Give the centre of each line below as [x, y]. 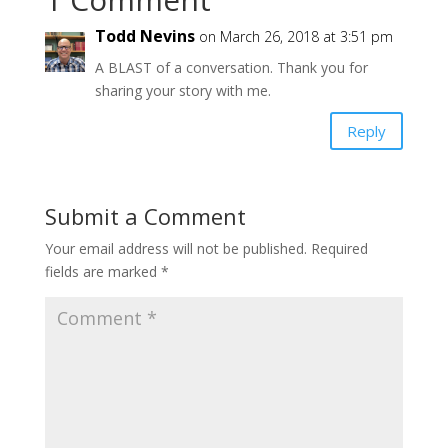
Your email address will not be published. [175, 249]
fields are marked [102, 272]
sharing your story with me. [182, 91]
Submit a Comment [145, 216]
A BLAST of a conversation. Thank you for [231, 68]
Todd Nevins [144, 36]
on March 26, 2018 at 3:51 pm [295, 37]
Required [339, 249]
